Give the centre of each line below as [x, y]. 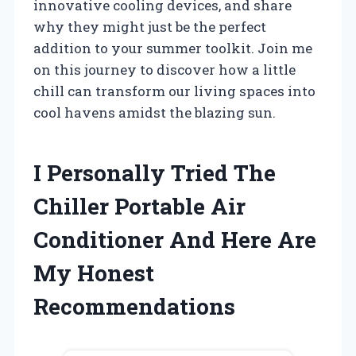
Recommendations [134, 306]
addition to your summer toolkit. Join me [173, 48]
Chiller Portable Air [139, 206]
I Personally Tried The [155, 172]
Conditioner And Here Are [175, 239]
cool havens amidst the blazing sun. [155, 112]
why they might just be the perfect [150, 26]
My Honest [94, 273]
